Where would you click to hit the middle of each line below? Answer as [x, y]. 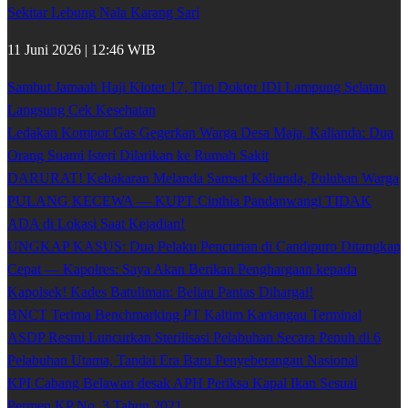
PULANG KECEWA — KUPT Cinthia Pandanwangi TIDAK [189, 201]
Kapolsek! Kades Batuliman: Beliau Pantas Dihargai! [160, 292]
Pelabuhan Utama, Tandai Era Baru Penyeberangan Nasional [183, 361]
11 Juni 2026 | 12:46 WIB [82, 50]
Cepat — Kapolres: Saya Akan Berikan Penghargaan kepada [182, 270]
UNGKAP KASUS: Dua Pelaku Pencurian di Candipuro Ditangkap [204, 247]
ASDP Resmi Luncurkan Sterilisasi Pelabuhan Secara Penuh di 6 [194, 338]
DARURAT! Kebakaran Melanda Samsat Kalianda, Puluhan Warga [203, 178]
